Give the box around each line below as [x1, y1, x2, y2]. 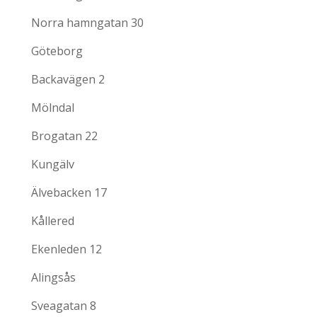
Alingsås [31, 270, 76, 286]
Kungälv [31, 156, 74, 173]
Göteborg [31, 43, 83, 59]
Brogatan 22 [31, 128, 98, 144]
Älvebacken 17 [31, 185, 107, 201]
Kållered [31, 213, 74, 229]
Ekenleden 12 [31, 241, 102, 258]
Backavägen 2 [31, 71, 105, 88]
